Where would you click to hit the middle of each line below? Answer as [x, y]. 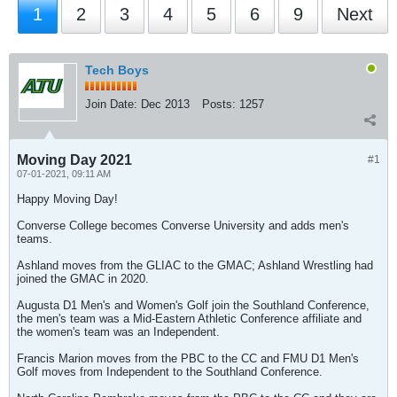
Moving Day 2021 [74, 160]
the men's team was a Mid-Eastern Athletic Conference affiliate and [189, 319]
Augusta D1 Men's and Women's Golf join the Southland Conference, [193, 305]
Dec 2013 [165, 104]
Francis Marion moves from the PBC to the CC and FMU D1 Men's [188, 358]
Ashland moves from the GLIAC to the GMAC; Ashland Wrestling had [195, 265]
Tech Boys [117, 70]
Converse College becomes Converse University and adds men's [183, 226]
